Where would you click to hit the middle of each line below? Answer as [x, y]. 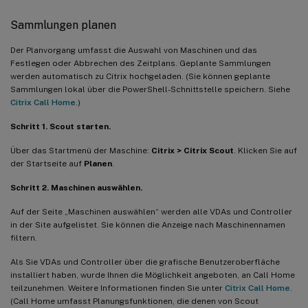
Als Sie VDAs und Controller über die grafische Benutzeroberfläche [145, 262]
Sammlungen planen [63, 25]
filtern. [24, 238]
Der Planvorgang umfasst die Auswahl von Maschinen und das [134, 50]
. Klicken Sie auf [265, 150]
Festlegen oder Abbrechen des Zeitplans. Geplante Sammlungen [141, 63]
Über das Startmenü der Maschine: [81, 150]
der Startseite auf [47, 163]
